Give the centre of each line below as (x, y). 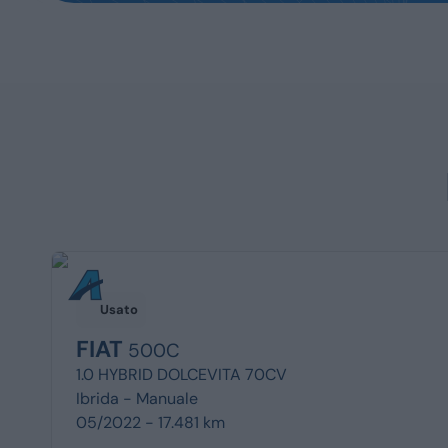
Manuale (167, 398)
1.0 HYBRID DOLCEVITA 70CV (182, 374)
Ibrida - (106, 398)
